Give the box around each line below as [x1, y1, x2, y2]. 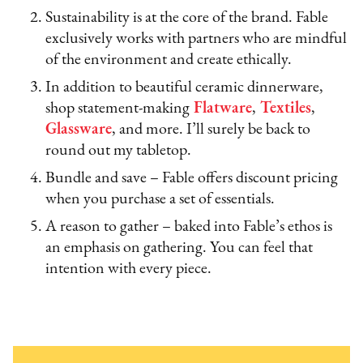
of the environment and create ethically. [45, 51, 293, 68]
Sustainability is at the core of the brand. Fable [45, 9, 329, 26]
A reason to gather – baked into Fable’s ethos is [45, 218, 333, 235]
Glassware [45, 121, 113, 138]
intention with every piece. [45, 260, 212, 277]
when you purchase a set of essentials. [45, 190, 275, 207]
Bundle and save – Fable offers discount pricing [45, 169, 339, 186]
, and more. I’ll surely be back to [112, 121, 311, 138]
